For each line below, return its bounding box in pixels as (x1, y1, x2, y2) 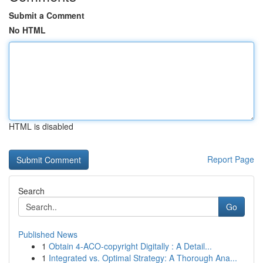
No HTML (9, 24, 46, 36)
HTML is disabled (9, 120, 73, 132)
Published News (18, 228, 77, 240)
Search (18, 185, 45, 197)
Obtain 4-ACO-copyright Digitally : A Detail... (49, 240, 212, 252)
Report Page (207, 153, 254, 165)
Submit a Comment (9, 9, 85, 21)
